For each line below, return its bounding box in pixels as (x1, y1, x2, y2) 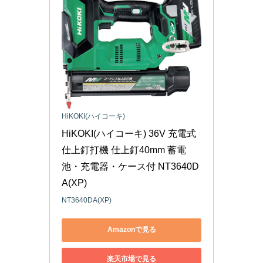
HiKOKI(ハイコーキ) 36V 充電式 (62, 128, 196, 139)
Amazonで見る (107, 225, 156, 234)
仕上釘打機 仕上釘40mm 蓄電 (62, 144, 186, 155)
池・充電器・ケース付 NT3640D (62, 161, 199, 171)
